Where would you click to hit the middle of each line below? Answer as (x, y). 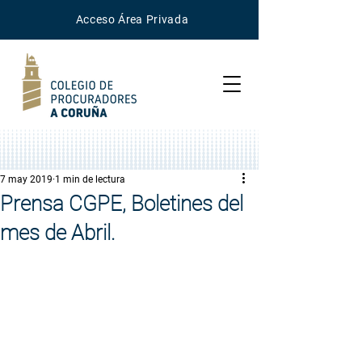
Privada (166, 19)
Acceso (97, 19)
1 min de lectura (90, 179)
